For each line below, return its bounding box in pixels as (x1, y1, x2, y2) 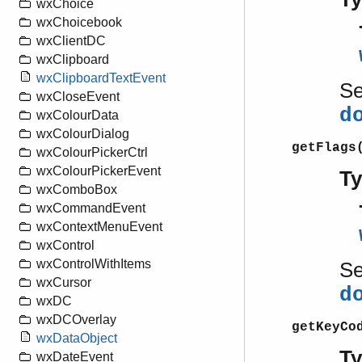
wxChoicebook (36, 15, 122, 30)
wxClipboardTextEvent (36, 71, 166, 86)
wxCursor (36, 276, 91, 290)
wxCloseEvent (36, 90, 120, 104)
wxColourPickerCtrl (36, 145, 148, 160)
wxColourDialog (36, 127, 129, 141)
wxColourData (36, 108, 119, 123)
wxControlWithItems (36, 257, 151, 271)
